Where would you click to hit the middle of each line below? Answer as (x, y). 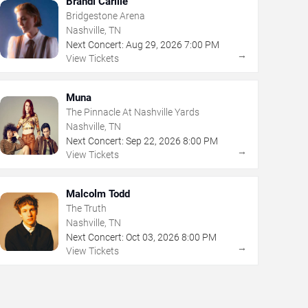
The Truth (86, 208)
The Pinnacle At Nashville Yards (132, 112)
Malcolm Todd (98, 194)
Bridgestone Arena (105, 15)
